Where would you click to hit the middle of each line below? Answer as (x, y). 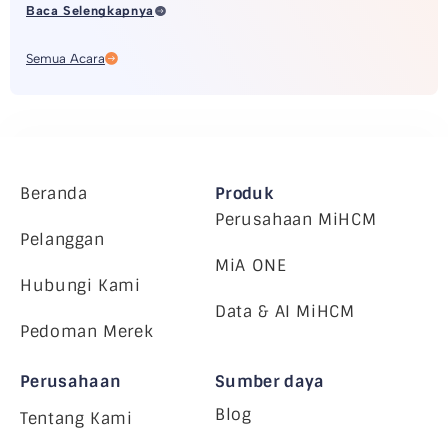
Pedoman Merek (87, 332)
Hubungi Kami (80, 286)
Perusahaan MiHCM (296, 220)
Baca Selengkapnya (90, 11)
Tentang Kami (76, 419)
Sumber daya (270, 382)
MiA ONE (251, 266)
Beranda (54, 194)
